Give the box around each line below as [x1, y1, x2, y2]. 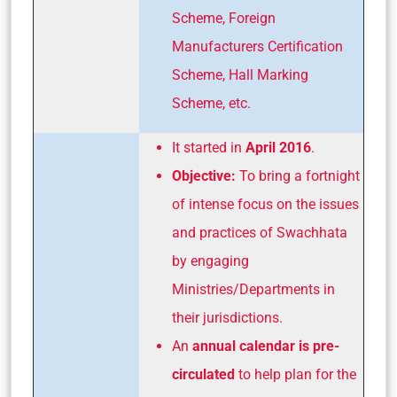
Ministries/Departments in [172, 281, 335, 299]
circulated [172, 366, 235, 384]
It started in [172, 139, 245, 157]
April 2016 [245, 139, 311, 157]
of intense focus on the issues [172, 196, 359, 214]
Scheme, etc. [172, 95, 251, 113]
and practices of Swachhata [172, 224, 347, 242]
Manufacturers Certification [172, 38, 343, 56]
